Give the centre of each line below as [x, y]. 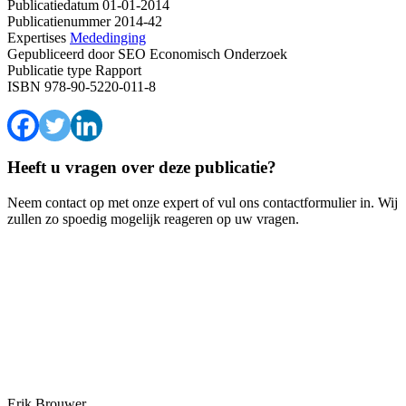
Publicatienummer [59, 21]
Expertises [37, 37]
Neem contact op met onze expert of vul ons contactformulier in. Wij [203, 203]
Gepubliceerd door [61, 53]
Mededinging [108, 37]
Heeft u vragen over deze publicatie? [142, 168]
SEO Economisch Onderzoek [201, 53]
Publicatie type [49, 70]
